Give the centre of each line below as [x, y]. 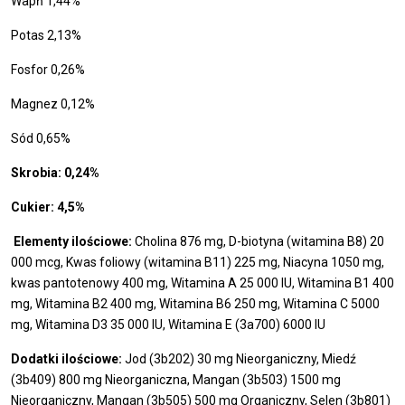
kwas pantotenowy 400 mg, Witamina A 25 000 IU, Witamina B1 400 [202, 283]
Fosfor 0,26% [48, 70]
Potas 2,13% [46, 36]
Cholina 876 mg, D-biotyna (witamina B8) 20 [258, 242]
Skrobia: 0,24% [55, 173]
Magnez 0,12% [53, 104]
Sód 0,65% [41, 139]
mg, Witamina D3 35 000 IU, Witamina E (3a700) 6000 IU [168, 325]
